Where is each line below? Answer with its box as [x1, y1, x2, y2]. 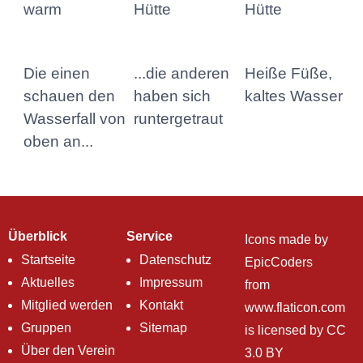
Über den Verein [21, 344, 115, 358]
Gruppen [21, 321, 71, 335]
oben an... [23, 133, 94, 151]
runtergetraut [134, 110, 224, 128]
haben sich [134, 88, 211, 105]
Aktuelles [21, 275, 75, 290]
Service [126, 229, 173, 244]
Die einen [23, 65, 91, 83]
